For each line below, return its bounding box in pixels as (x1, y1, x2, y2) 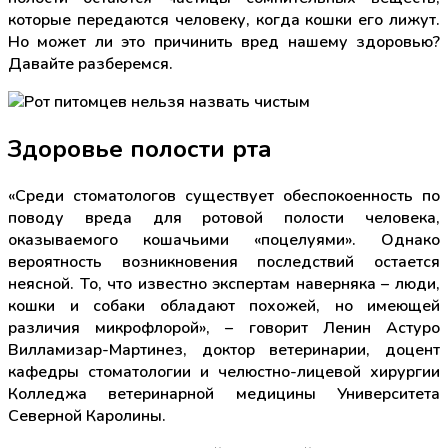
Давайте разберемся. (8, 52, 173, 75)
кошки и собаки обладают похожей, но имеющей (8, 294, 440, 317)
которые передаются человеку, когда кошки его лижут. (8, 8, 440, 31)
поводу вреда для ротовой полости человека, (8, 206, 440, 229)
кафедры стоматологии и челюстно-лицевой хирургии (8, 360, 440, 383)
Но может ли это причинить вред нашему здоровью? (8, 30, 440, 53)
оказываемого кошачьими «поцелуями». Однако (8, 228, 440, 251)
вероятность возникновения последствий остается (8, 250, 440, 273)
